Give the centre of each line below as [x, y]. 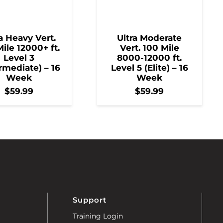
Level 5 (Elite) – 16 [149, 67]
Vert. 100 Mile [149, 48]
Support [89, 200]
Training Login [98, 216]
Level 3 [19, 57]
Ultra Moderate [149, 38]
